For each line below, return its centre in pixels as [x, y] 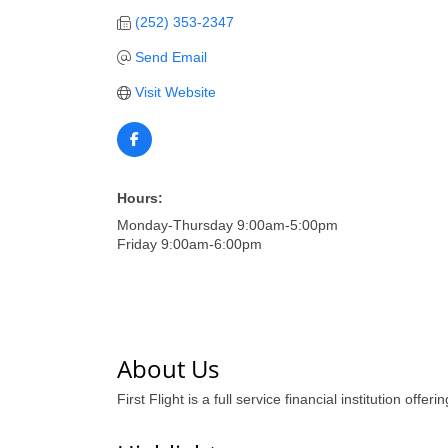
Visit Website [175, 92]
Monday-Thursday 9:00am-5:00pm [227, 225]
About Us [168, 368]
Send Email [170, 57]
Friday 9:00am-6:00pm [189, 244]
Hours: [140, 198]
